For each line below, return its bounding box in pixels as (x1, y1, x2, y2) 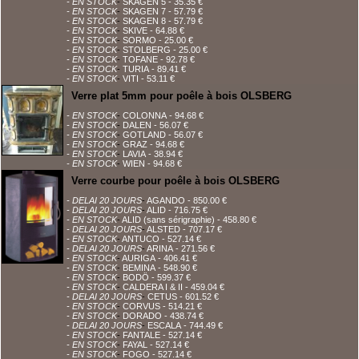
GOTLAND (123, 130, 166, 139)
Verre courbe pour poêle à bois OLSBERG (71, 175, 280, 187)
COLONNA (123, 111, 167, 120)
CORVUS (123, 301, 160, 311)
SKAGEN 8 (123, 16, 166, 26)
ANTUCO (122, 234, 159, 244)
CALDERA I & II (123, 282, 183, 292)
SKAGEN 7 (123, 6, 166, 16)
